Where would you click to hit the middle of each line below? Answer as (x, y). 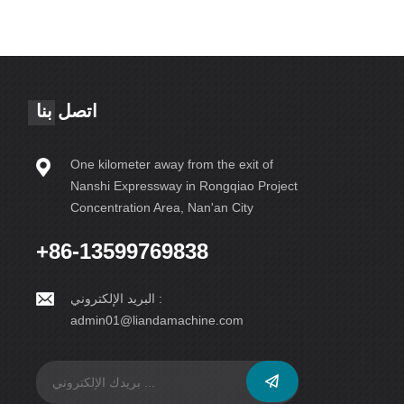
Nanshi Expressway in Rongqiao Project (184, 185)
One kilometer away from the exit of (172, 164)
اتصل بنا (67, 110)
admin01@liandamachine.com (157, 320)
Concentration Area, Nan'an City (162, 207)
